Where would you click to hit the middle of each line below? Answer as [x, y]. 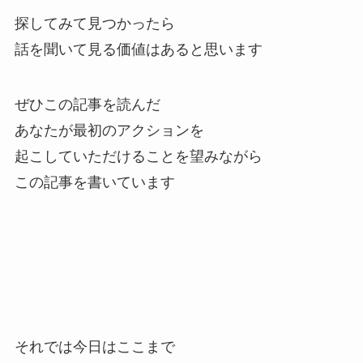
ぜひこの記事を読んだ [87, 104]
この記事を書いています [94, 182]
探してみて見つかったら [94, 23]
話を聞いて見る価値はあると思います [138, 49]
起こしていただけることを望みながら [138, 156]
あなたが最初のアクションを [109, 130]
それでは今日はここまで [94, 347]
